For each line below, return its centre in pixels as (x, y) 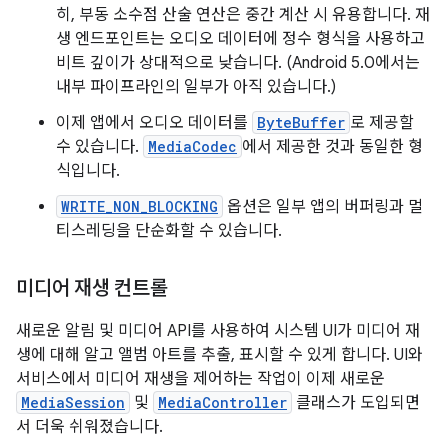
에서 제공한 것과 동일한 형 (332, 147)
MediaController (222, 402)
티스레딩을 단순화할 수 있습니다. (169, 231)
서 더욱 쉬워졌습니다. (89, 427)
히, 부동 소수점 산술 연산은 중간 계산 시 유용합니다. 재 (243, 15)
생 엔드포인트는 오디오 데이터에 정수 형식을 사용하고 (240, 39)
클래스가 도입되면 (356, 403)
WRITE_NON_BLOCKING (139, 206)
